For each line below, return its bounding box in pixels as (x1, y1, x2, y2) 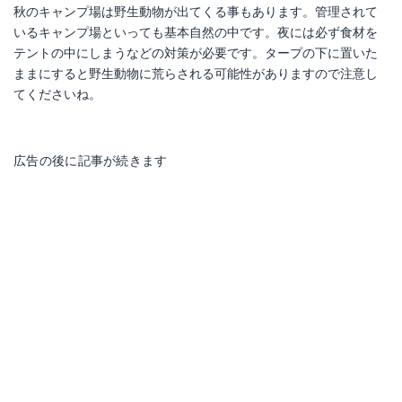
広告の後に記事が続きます (13, 153, 168, 168)
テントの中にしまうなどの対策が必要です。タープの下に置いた (13, 46, 378, 60)
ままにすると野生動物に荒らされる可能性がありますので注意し (13, 66, 378, 81)
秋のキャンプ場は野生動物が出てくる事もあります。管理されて (13, 4, 378, 19)
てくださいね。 (13, 87, 101, 101)
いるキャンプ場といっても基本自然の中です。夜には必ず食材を (13, 25, 378, 39)
